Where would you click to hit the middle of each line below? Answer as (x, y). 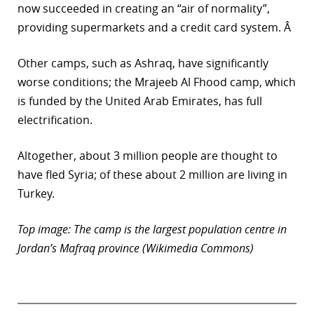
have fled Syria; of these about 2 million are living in (152, 175)
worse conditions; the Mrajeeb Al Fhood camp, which (157, 82)
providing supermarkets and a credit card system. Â (156, 28)
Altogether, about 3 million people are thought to (148, 156)
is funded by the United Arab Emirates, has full (140, 101)
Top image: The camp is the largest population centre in (152, 230)
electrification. (55, 120)
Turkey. (36, 194)
